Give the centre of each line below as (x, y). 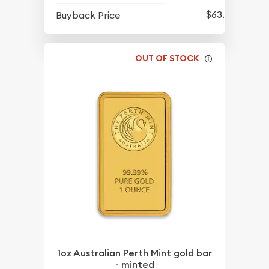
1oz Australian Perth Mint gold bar (134, 253)
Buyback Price (88, 15)
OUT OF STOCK (168, 59)
